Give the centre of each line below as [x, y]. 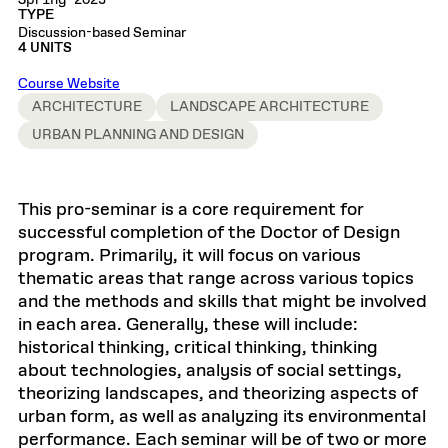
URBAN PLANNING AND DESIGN [138, 135]
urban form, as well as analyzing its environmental [222, 417]
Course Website [69, 84]
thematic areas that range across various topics [216, 279]
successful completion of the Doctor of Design [209, 233]
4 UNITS [45, 48]
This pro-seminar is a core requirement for [191, 210]
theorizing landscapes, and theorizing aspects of [218, 394]
